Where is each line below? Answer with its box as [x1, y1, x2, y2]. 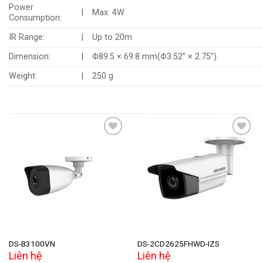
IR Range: [9, 32, 45, 43]
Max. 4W [92, 8, 125, 18]
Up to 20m [92, 32, 133, 43]
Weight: [9, 71, 37, 82]
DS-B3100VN [8, 238, 55, 248]
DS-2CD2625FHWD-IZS [137, 238, 220, 248]
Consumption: [9, 13, 62, 23]
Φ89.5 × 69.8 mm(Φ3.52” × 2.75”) [92, 52, 217, 62]
